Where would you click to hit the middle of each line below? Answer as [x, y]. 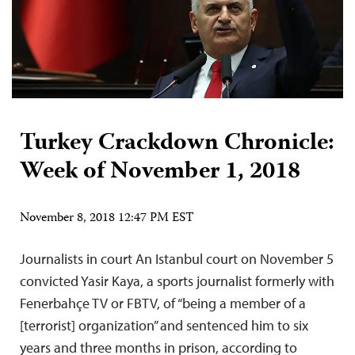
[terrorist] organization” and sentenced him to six [164, 325]
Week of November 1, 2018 [160, 172]
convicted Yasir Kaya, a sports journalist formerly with [177, 281]
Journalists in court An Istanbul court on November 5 [177, 258]
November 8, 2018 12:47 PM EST [107, 218]
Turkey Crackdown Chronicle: [177, 143]
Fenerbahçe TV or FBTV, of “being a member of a [163, 303]
